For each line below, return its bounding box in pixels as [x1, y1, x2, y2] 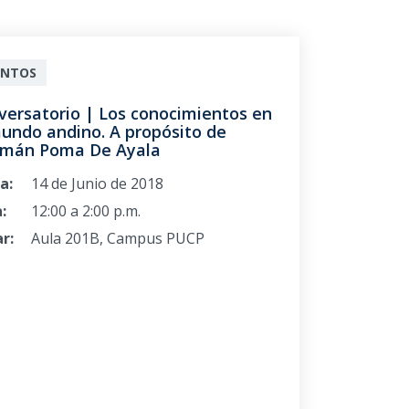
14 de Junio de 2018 [30, 173, 163, 194]
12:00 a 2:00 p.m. [30, 201, 141, 222]
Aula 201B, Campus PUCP [30, 228, 204, 249]
